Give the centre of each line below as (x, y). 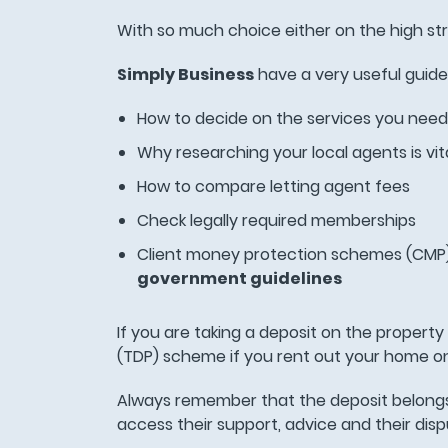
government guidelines (240, 279)
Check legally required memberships (278, 221)
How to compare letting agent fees (275, 187)
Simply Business (185, 75)
